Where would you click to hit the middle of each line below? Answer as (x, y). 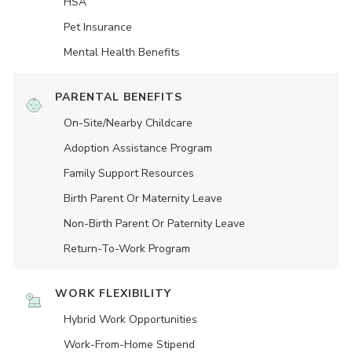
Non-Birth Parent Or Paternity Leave (154, 224)
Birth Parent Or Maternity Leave (143, 199)
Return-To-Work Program (127, 249)
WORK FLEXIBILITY (113, 294)
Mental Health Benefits (122, 53)
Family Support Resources (129, 174)
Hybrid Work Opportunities (130, 320)
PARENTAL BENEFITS (119, 97)
